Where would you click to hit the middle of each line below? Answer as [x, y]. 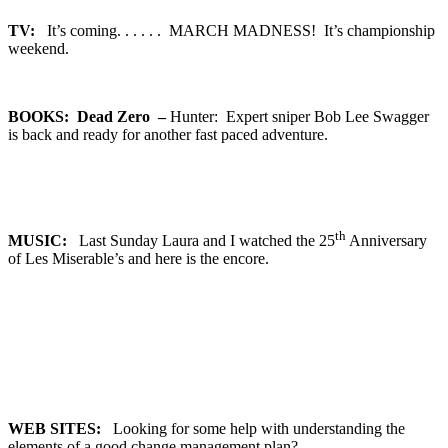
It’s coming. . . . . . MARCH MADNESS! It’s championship [241, 30]
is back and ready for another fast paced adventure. [168, 134]
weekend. [38, 48]
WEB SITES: [58, 429]
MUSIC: [37, 241]
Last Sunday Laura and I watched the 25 [201, 241]
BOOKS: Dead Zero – [89, 116]
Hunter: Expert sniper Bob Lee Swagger [299, 116]
